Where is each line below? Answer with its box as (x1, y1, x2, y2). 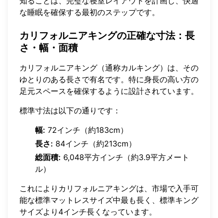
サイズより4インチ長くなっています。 (19, 207, 157, 217)
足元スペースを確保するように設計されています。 (19, 86, 199, 96)
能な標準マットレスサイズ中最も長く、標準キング (19, 195, 199, 205)
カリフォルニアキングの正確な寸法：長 (19, 30, 195, 42)
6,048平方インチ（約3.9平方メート (61, 152, 189, 163)
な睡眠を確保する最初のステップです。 (19, 7, 160, 18)
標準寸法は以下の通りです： (19, 106, 121, 116)
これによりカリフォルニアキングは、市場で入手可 (19, 183, 199, 194)
